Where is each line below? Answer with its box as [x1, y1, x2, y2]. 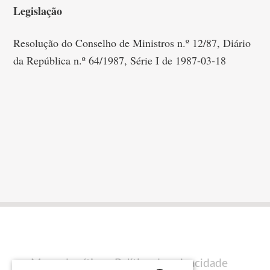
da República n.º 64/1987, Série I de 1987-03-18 [13, 53, 227, 67]
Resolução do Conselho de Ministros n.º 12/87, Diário [13, 36, 251, 50]
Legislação [13, 3, 63, 19]
